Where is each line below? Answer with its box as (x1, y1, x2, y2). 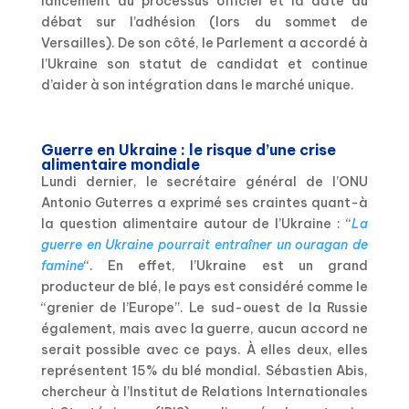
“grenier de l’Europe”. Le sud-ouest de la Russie (40, 299, 369, 316)
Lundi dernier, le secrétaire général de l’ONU (40, 173, 369, 190)
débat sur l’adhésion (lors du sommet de (40, 13, 369, 30)
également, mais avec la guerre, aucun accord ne (40, 320, 369, 337)
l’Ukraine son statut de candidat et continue (40, 55, 369, 72)
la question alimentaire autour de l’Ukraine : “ (40, 215, 352, 232)
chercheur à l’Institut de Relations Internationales (40, 383, 369, 400)
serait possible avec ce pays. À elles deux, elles (40, 341, 369, 358)
